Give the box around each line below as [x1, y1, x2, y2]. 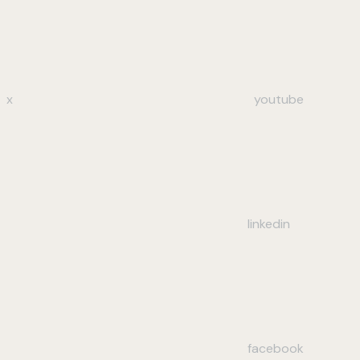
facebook [247, 339, 304, 357]
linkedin [247, 215, 290, 232]
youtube [254, 90, 304, 108]
